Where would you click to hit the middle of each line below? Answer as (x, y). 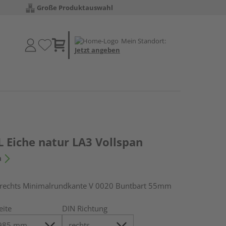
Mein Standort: (144, 41)
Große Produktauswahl (75, 8)
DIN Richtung (85, 208)
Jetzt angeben (97, 50)
